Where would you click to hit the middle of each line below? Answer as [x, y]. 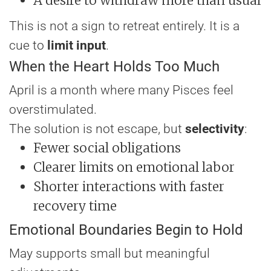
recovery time [75, 206]
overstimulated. [53, 110]
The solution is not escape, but [97, 129]
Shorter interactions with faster [129, 187]
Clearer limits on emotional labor [134, 168]
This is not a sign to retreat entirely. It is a [124, 26]
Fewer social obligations [107, 148]
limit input [77, 46]
